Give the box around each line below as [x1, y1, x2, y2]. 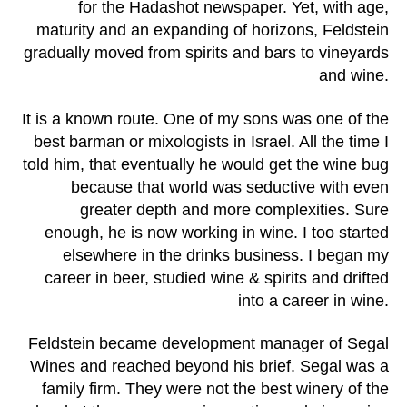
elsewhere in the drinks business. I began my [63, 245, 389, 264]
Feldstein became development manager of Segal [28, 334, 389, 353]
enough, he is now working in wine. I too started [45, 223, 389, 242]
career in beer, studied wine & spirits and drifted [45, 268, 389, 287]
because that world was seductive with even [71, 177, 389, 196]
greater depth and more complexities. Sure [80, 200, 389, 219]
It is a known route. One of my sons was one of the [22, 109, 389, 128]
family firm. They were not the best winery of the [42, 380, 389, 399]
